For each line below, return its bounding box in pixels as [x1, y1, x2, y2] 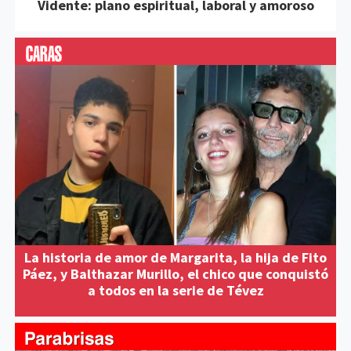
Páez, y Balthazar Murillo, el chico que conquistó [23, 265, 328, 284]
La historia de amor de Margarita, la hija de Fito [24, 248, 327, 267]
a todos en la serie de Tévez [87, 281, 264, 300]
